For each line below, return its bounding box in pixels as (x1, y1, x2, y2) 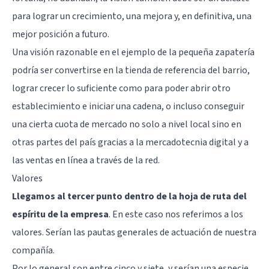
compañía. (12, 243, 55, 257)
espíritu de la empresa (12, 207, 109, 221)
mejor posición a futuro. (12, 27, 109, 41)
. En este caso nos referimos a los (109, 207, 243, 221)
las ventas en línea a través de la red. (12, 153, 160, 167)
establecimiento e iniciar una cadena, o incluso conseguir (12, 99, 244, 113)
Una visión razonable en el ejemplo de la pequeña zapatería (12, 45, 255, 59)
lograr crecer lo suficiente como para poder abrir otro (12, 81, 231, 95)
